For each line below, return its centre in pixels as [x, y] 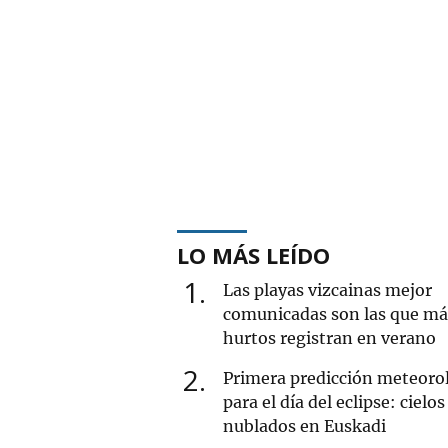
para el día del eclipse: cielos [334, 401]
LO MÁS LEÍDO [253, 254]
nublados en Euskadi [304, 425]
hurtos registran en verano [329, 337]
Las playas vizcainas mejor [327, 289]
